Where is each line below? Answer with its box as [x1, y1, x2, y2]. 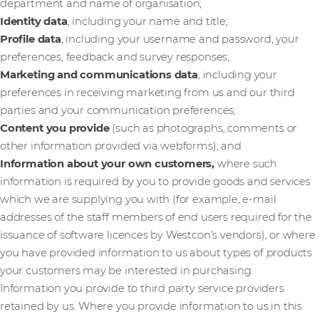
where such [214, 157, 278, 171]
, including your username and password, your [61, 33, 299, 46]
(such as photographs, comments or [109, 122, 298, 135]
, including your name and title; [67, 15, 228, 28]
